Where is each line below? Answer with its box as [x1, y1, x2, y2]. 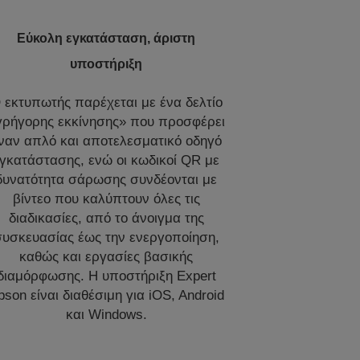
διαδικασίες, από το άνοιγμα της [8, 210, 204, 226]
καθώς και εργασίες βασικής [19, 248, 194, 264]
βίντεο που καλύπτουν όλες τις [12, 190, 200, 207]
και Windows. [65, 306, 147, 322]
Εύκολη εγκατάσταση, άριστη [17, 31, 196, 45]
